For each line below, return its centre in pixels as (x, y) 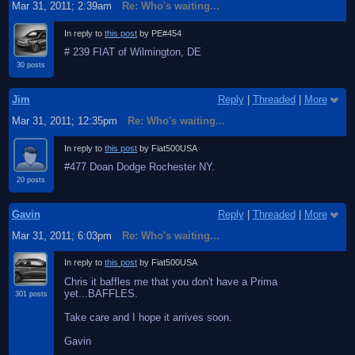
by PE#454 (160, 33)
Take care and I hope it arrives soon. (149, 318)
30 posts (31, 65)
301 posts (31, 294)
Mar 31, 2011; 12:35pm (64, 120)
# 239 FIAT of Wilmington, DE (133, 52)
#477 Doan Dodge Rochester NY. (140, 167)
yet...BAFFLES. (101, 294)
